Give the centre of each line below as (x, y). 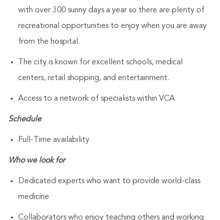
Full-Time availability (54, 140)
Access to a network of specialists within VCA (96, 99)
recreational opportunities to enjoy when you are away (112, 26)
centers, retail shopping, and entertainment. (94, 78)
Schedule (25, 120)
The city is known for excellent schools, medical (100, 63)
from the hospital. (49, 42)
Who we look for (36, 161)
